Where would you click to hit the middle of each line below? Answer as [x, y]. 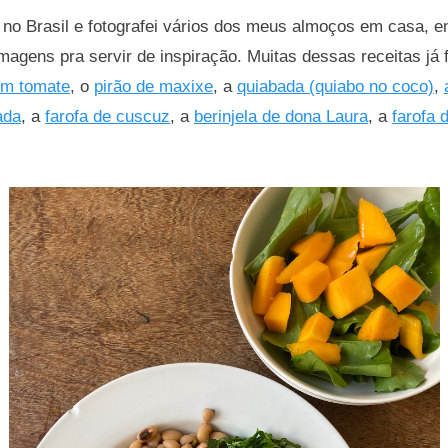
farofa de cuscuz [107, 116]
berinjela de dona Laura [281, 116]
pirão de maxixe [153, 86]
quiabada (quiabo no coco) [335, 86]
